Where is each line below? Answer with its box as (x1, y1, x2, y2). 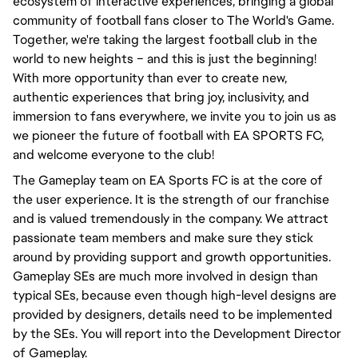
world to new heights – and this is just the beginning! (13, 50, 316, 67)
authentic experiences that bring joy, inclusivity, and (13, 89, 309, 105)
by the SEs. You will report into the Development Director (13, 325, 341, 342)
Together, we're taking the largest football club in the (13, 31, 317, 48)
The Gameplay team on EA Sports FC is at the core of (13, 172, 323, 189)
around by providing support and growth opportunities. (13, 249, 331, 265)
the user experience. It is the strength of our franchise (13, 191, 329, 208)
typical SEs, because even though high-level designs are (13, 287, 336, 304)
